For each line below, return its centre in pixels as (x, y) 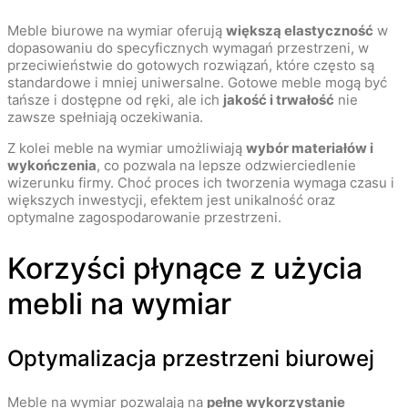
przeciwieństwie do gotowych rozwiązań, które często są (191, 66)
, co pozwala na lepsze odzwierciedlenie (226, 166)
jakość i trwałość (279, 100)
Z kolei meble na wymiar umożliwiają (127, 148)
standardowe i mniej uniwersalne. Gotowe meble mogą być (197, 83)
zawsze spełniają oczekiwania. (105, 117)
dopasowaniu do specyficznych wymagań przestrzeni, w (188, 48)
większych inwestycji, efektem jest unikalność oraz (171, 200)
